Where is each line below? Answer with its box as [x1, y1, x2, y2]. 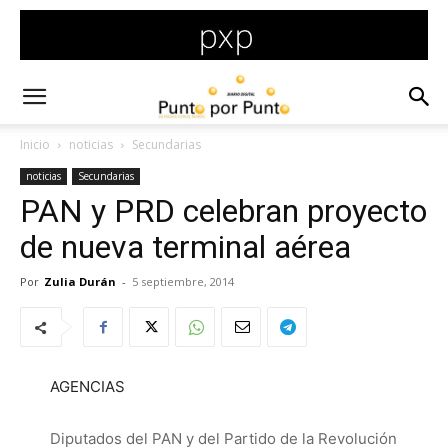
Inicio [20, 136, 50, 153]
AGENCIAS [50, 377, 125, 396]
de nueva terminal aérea [20, 228, 351, 266]
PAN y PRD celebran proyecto [20, 192, 427, 230]
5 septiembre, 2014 [132, 274, 234, 289]
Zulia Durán [44, 274, 116, 289]
